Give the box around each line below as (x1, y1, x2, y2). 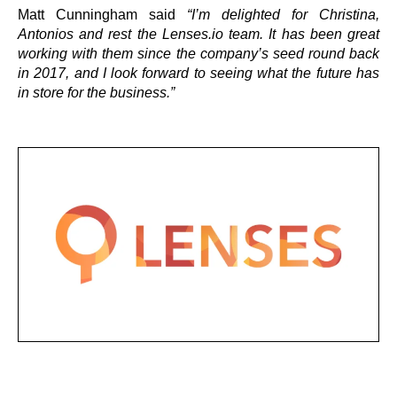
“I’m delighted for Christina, (187, 7, 379, 22)
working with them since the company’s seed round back (18, 46, 379, 61)
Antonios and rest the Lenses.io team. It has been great (18, 27, 379, 42)
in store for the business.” (18, 85, 178, 100)
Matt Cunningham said (18, 7, 187, 22)
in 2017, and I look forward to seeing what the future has (18, 66, 379, 81)
